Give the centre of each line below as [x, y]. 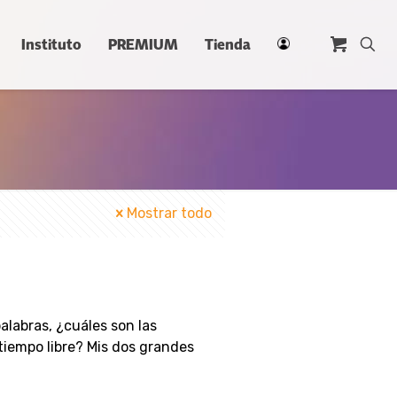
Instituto [51, 44]
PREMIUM [143, 44]
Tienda [228, 44]
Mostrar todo [169, 213]
